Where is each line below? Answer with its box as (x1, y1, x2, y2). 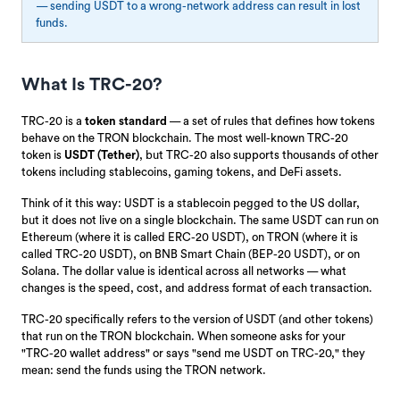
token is (21, 148, 64, 161)
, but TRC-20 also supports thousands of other (139, 148, 379, 161)
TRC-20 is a (21, 114, 85, 127)
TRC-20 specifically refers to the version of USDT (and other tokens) (21, 312, 373, 325)
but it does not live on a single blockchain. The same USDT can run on (21, 213, 379, 226)
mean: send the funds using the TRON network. (21, 363, 266, 376)
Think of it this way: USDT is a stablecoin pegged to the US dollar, (21, 196, 360, 209)
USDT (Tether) (64, 148, 139, 161)
